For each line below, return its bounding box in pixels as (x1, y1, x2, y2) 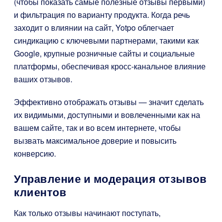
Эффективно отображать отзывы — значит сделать (14, 96, 204, 108)
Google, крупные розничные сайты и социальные (14, 48, 195, 59)
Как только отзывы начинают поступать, (14, 207, 161, 219)
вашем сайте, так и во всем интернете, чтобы (14, 122, 181, 134)
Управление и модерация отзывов (14, 173, 207, 186)
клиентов (14, 186, 66, 199)
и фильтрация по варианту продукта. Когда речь (14, 9, 190, 21)
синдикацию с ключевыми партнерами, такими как (14, 35, 199, 47)
